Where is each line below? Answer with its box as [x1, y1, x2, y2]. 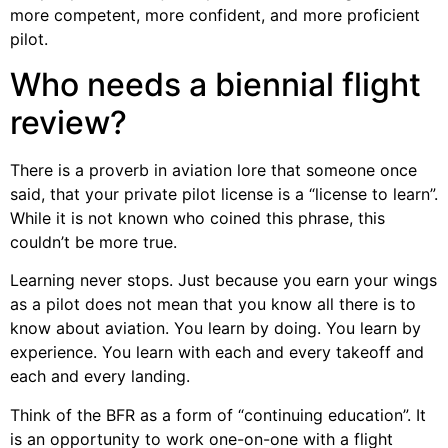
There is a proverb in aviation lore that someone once [10, 159, 417, 180]
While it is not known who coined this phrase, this [10, 207, 385, 228]
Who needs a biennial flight [10, 64, 421, 104]
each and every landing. [10, 366, 190, 387]
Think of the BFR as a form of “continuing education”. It [10, 404, 426, 425]
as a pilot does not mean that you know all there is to [10, 294, 416, 315]
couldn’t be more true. [10, 231, 177, 252]
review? [10, 102, 127, 142]
